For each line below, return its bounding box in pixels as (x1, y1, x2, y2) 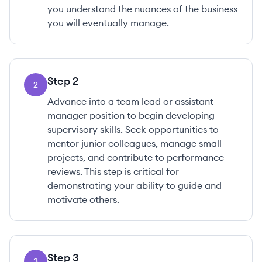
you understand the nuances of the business (47, 3, 237, 15)
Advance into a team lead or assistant (47, 95, 213, 107)
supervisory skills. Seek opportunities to (47, 123, 219, 135)
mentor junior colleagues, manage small (47, 137, 222, 149)
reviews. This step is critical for (47, 166, 179, 177)
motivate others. (47, 194, 119, 205)
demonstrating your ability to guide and (47, 180, 222, 191)
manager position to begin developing (47, 109, 215, 121)
